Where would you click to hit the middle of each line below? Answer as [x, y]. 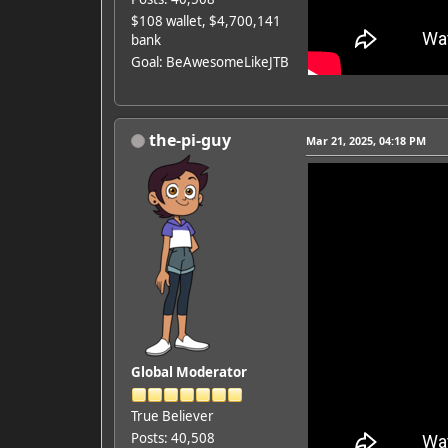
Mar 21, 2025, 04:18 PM [365, 140]
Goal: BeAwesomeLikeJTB [209, 61]
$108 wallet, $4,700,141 [205, 20]
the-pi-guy [189, 139]
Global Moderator [188, 371]
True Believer [172, 415]
